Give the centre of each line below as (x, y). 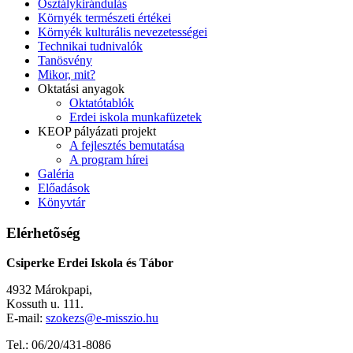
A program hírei (109, 159)
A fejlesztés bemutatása (127, 145)
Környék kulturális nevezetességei (123, 32)
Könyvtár (61, 202)
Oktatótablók (102, 102)
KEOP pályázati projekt (97, 131)
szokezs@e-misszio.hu (102, 318)
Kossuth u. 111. (45, 304)
